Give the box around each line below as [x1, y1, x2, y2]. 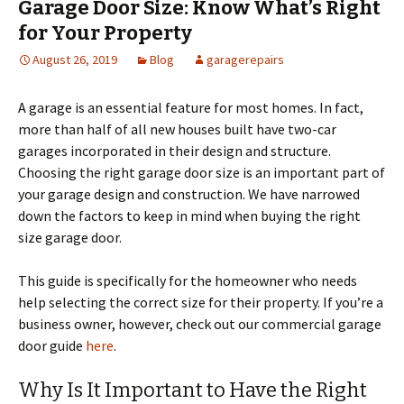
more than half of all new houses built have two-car [18, 120, 336, 138]
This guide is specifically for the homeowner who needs [18, 271, 357, 289]
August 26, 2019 [32, 51, 117, 68]
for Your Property [18, 21, 192, 45]
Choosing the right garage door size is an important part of [18, 163, 385, 181]
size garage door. [18, 228, 124, 246]
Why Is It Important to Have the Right [18, 378, 367, 402]
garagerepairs [207, 51, 284, 68]
